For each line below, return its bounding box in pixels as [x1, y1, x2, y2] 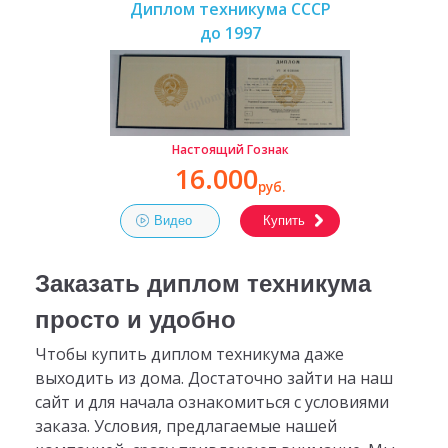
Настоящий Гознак [171, 141, 289, 159]
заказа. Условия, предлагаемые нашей [34, 415, 337, 438]
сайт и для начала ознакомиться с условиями [34, 391, 389, 414]
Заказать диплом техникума [34, 269, 371, 297]
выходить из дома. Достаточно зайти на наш [34, 367, 393, 390]
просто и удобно [34, 305, 236, 333]
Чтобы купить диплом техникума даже [34, 343, 344, 366]
